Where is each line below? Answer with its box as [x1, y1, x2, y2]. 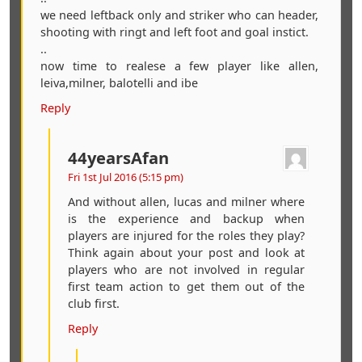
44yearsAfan [67, 146, 169, 170]
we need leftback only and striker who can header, [40, 6, 319, 23]
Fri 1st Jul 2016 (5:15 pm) [67, 170, 183, 185]
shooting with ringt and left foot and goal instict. [40, 23, 309, 40]
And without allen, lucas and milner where [67, 194, 305, 210]
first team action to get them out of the [67, 279, 305, 295]
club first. [67, 296, 120, 312]
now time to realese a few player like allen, [40, 57, 319, 74]
